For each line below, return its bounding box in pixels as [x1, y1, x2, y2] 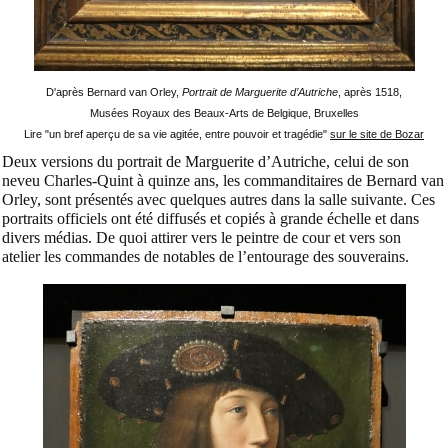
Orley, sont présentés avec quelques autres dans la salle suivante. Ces [2, 190, 435, 208]
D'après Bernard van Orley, [46, 85, 182, 98]
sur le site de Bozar [330, 127, 424, 140]
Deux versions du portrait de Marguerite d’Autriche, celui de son [2, 152, 409, 170]
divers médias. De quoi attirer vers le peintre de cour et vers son [2, 228, 401, 246]
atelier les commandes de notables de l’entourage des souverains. [2, 247, 409, 265]
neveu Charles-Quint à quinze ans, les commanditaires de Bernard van [2, 171, 444, 189]
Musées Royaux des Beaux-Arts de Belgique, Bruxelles [89, 106, 359, 119]
